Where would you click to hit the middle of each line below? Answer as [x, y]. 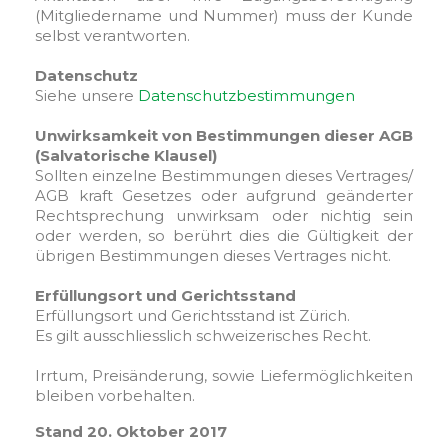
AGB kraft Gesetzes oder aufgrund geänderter [224, 195]
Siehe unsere [86, 95]
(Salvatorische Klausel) [126, 155]
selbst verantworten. [112, 35]
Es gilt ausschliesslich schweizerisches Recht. [203, 335]
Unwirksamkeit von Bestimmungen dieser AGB [224, 135]
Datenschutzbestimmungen [246, 95]
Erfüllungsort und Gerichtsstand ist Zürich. [192, 315]
